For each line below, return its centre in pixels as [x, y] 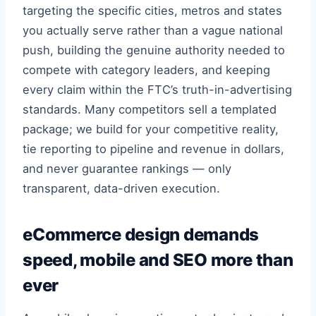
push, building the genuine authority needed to [154, 50]
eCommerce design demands [141, 235]
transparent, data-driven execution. [121, 188]
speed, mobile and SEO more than [158, 260]
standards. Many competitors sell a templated [150, 109]
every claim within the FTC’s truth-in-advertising [157, 90]
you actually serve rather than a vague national [153, 30]
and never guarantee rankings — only [127, 169]
